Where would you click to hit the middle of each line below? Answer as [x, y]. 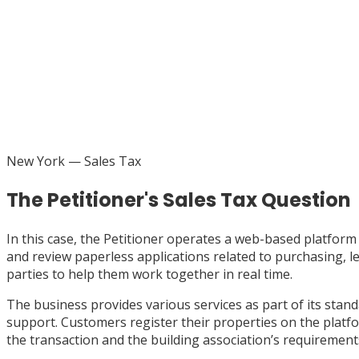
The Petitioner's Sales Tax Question [179, 200]
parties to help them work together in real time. [149, 274]
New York [36, 161]
